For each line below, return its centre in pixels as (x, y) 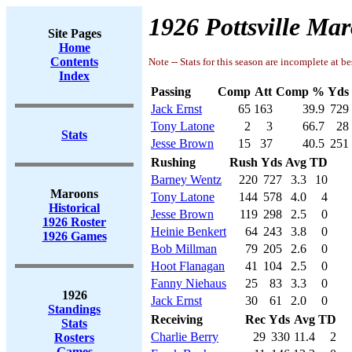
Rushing (173, 162)
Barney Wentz (186, 180)
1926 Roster (74, 222)
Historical (74, 208)
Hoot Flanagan (188, 266)
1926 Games (74, 236)
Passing (171, 92)
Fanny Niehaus (189, 283)
